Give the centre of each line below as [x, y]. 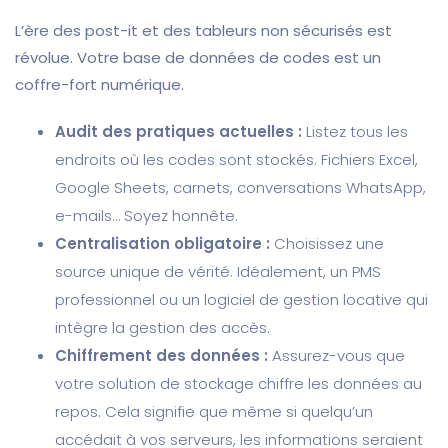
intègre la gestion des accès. [162, 328]
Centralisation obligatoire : [162, 244]
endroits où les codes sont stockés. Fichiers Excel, [236, 160]
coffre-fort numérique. [99, 85]
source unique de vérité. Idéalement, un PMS [218, 272]
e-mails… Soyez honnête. [146, 216]
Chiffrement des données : [161, 356]
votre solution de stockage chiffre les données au [238, 384]
